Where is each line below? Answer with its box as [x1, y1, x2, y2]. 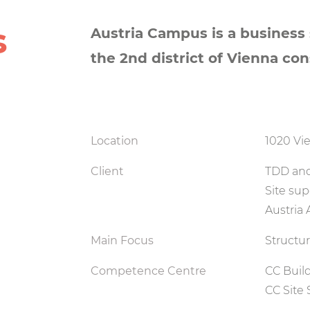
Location [91, 134, 139, 148]
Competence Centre [91, 264, 207, 278]
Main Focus [91, 234, 154, 248]
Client [91, 165, 125, 179]
